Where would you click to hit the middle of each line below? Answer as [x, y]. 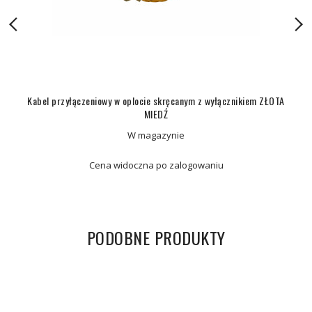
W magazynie [156, 135]
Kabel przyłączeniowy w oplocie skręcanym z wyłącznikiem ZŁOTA [156, 101]
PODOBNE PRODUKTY [156, 237]
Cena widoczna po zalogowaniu [156, 165]
